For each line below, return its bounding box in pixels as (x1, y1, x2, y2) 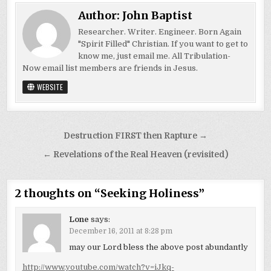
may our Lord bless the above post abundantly (68, 242, 248, 252)
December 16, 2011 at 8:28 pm (68, 226, 172, 235)
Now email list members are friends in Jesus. (22, 63, 198, 73)
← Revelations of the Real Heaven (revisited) (43, 149, 228, 159)
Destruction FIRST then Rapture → (64, 131, 207, 140)
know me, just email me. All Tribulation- (78, 51, 231, 60)
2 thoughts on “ (15, 186, 101, 200)
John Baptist (122, 8, 193, 22)
